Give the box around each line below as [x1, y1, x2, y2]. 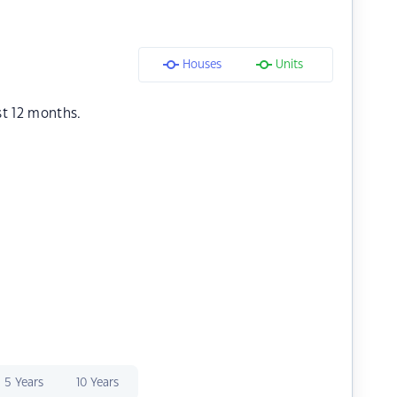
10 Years [75, 378, 119, 388]
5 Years [4, 378, 43, 388]
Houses [182, 59, 222, 70]
